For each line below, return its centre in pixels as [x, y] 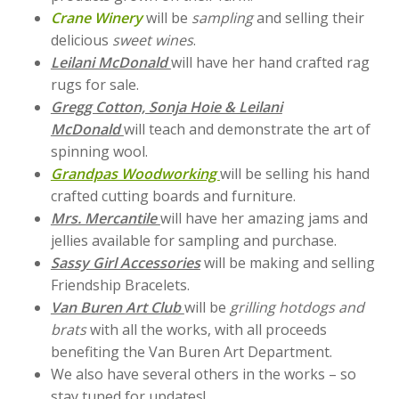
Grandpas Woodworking [135, 174]
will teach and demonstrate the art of [247, 129]
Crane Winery [96, 18]
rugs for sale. [94, 85]
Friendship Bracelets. [120, 285]
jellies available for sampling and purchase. [193, 240]
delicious [81, 40]
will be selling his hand [294, 174]
